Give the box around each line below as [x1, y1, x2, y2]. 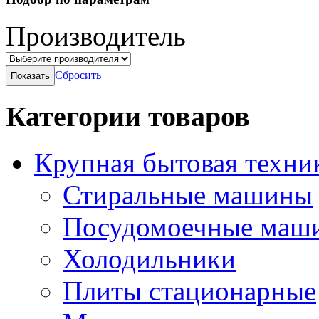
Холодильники [63, 243, 236, 274]
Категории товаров [6, 100, 250, 133]
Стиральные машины [63, 179, 313, 210]
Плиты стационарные [63, 275, 316, 306]
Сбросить [55, 69, 101, 82]
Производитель [6, 21, 186, 52]
